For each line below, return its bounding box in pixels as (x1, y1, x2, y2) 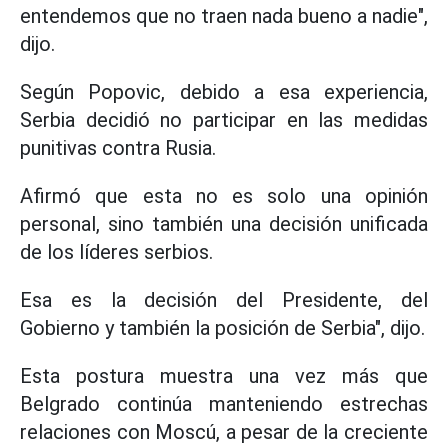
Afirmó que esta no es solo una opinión (20, 184, 428, 208)
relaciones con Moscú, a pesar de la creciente (20, 420, 428, 444)
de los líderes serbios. (20, 240, 213, 264)
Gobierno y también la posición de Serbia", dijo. (20, 316, 425, 340)
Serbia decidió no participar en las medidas (20, 108, 428, 132)
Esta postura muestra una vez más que (20, 364, 428, 388)
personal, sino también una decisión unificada (20, 212, 428, 236)
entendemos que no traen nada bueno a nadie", (20, 4, 428, 28)
